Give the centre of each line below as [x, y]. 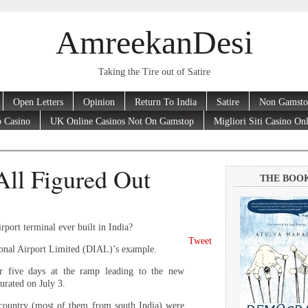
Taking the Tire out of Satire [154, 72]
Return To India [166, 102]
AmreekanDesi [154, 43]
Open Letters [38, 102]
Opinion [99, 102]
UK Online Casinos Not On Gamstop [122, 121]
